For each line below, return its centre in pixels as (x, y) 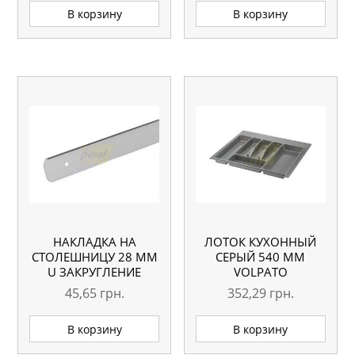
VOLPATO (260, 271)
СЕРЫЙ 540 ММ (261, 256)
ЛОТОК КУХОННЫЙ (261, 241)
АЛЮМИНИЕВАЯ (95, 286)
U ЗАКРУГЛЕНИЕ (95, 271)
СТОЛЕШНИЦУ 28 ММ (94, 256)
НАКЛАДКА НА (94, 241)
